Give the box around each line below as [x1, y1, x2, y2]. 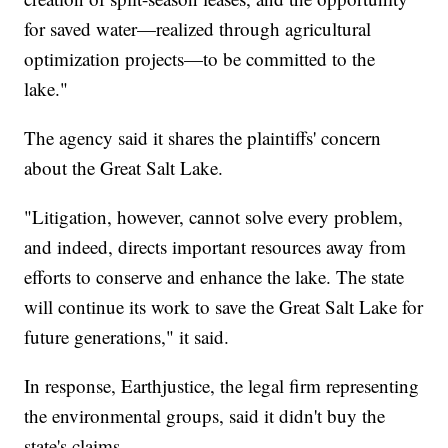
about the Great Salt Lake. [24, 155, 224, 181]
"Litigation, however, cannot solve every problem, [24, 204, 404, 230]
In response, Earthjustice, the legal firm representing [24, 373, 420, 399]
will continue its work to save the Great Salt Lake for [24, 294, 424, 320]
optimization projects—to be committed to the [24, 46, 376, 72]
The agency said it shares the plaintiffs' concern [24, 125, 382, 151]
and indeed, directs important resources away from [24, 234, 407, 260]
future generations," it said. [24, 324, 230, 350]
